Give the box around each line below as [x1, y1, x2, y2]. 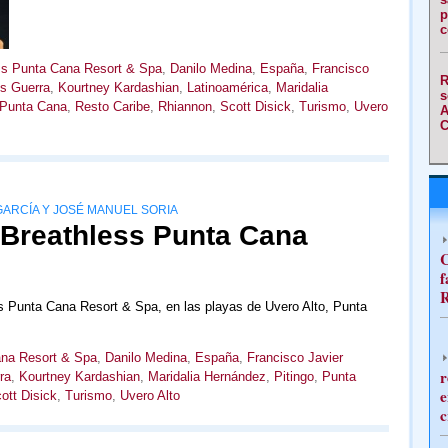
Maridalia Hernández [147, 369, 266, 384]
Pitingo [273, 369, 314, 384]
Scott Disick [219, 99, 291, 114]
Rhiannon [157, 99, 212, 114]
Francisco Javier [246, 350, 343, 365]
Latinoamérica [186, 80, 268, 95]
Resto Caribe [74, 99, 150, 114]
